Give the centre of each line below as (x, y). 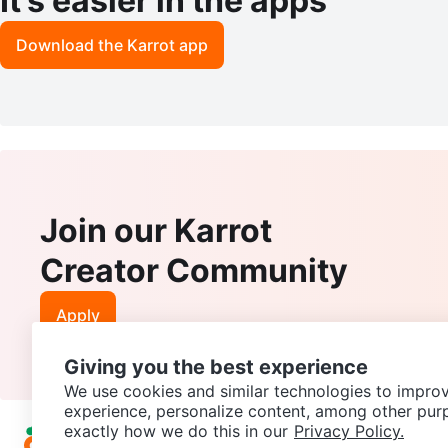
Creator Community (194, 271)
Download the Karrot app (112, 45)
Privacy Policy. (349, 431)
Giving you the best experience (216, 367)
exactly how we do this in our (176, 431)
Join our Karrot (156, 231)
